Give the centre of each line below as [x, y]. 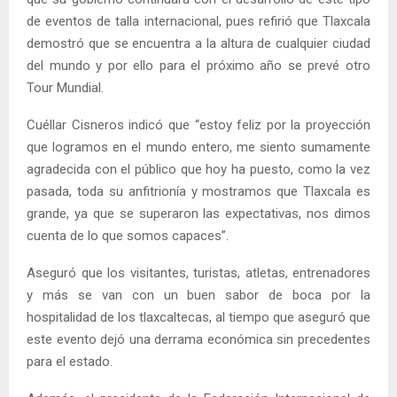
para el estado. [70, 361]
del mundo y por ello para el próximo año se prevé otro [198, 65]
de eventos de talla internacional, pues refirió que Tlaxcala [198, 21]
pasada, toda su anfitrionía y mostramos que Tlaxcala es [198, 191]
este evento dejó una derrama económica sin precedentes [198, 339]
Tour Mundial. [65, 87]
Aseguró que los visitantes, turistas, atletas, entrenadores [198, 272]
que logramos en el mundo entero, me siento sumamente [198, 147]
